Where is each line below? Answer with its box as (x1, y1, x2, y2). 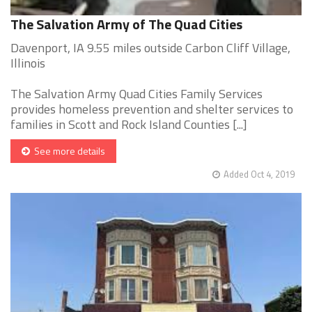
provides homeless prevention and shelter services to (10, 100, 293, 119)
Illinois (10, 54, 45, 73)
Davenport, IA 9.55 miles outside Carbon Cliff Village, (10, 38, 290, 58)
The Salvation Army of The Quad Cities (10, 13, 242, 36)
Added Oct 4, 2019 (224, 167, 295, 182)
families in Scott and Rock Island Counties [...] (10, 115, 247, 134)
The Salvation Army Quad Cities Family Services (10, 84, 263, 104)
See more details (30, 143, 105, 159)
